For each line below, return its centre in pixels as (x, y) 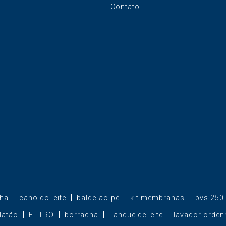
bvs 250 (209, 197)
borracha (81, 215)
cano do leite (42, 197)
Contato (125, 6)
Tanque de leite (136, 215)
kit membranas (157, 197)
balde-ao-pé (98, 197)
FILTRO (41, 215)
